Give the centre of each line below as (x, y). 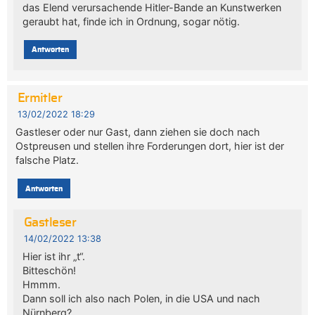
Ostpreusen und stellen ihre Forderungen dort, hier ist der (150, 146)
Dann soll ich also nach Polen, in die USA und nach (141, 299)
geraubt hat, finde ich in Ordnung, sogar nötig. (131, 21)
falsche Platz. (47, 160)
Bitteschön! (49, 271)
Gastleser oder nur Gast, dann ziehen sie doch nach (138, 132)
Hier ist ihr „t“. (53, 257)
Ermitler (40, 99)
